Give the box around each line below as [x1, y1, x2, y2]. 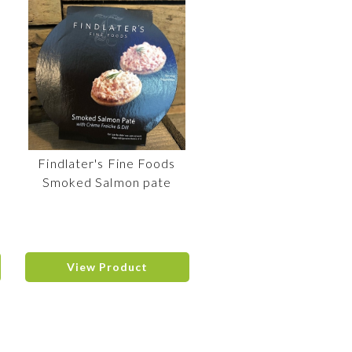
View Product [66, 260, 148, 273]
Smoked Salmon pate [42, 174, 172, 189]
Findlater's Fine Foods [38, 156, 176, 170]
